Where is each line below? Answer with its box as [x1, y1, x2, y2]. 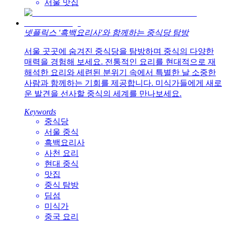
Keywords [24, 107, 56, 117]
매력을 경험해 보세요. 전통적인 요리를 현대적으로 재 [24, 58, 216, 67]
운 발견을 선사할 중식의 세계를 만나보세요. [24, 89, 182, 98]
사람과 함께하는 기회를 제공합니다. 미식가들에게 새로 [24, 79, 222, 88]
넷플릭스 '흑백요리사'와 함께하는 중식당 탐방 [24, 28, 189, 37]
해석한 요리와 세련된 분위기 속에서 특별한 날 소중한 [24, 68, 216, 77]
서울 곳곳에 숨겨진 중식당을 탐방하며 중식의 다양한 [24, 47, 214, 56]
